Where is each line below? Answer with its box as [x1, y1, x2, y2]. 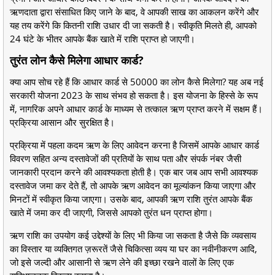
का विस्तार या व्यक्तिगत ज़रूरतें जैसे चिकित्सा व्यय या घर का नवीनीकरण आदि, [10, 242, 257, 255]
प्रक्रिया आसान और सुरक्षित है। [10, 115, 115, 128]
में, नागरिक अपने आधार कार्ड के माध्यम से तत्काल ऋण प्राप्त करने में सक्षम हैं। [10, 102, 263, 115]
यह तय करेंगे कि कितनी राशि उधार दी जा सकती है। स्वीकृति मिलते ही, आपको [10, 18, 257, 31]
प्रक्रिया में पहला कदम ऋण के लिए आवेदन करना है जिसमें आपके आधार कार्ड [10, 138, 259, 151]
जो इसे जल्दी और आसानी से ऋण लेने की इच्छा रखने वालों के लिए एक [10, 255, 234, 268]
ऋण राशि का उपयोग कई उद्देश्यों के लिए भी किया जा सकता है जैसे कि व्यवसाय [10, 228, 256, 241]
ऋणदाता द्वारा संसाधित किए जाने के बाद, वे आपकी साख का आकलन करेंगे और [10, 5, 259, 18]
